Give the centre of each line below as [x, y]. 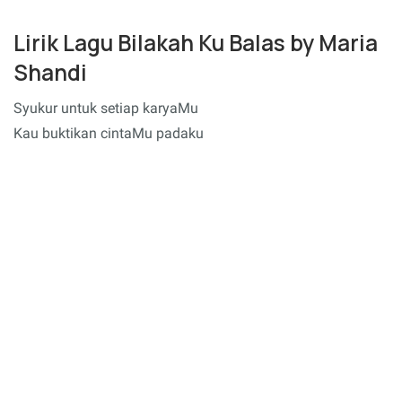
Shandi [50, 72]
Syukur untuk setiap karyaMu [106, 108]
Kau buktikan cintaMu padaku [109, 133]
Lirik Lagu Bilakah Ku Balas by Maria [196, 42]
